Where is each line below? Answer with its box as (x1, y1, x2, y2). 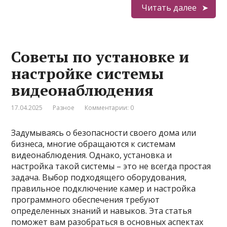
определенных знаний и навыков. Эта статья (11, 205, 192, 216)
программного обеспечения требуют (11, 194, 160, 205)
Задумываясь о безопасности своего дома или (11, 127, 197, 138)
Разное (53, 103, 75, 112)
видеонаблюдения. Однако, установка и (11, 149, 172, 161)
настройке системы (11, 63, 164, 84)
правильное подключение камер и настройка (11, 183, 196, 194)
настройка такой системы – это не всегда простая (11, 161, 211, 172)
